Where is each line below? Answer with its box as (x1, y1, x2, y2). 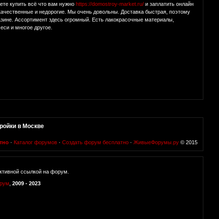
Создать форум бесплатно (62, 139, 129, 146)
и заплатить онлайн (144, 1, 194, 7)
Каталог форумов (14, 139, 57, 146)
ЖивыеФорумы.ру (133, 139, 179, 146)
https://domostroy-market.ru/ (76, 1, 144, 7)
